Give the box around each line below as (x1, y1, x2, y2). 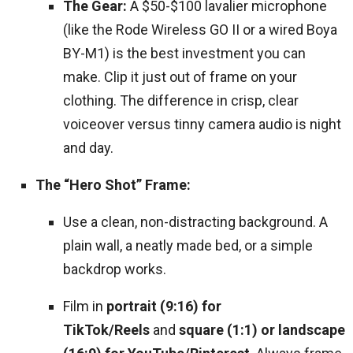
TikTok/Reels (63, 321, 150, 338)
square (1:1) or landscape (179, 321, 345, 338)
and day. (63, 139, 113, 156)
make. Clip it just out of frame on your (63, 69, 297, 85)
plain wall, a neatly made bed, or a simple (63, 237, 313, 254)
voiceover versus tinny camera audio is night (63, 116, 341, 132)
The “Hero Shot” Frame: (35, 176, 191, 193)
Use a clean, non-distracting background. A (63, 214, 328, 230)
